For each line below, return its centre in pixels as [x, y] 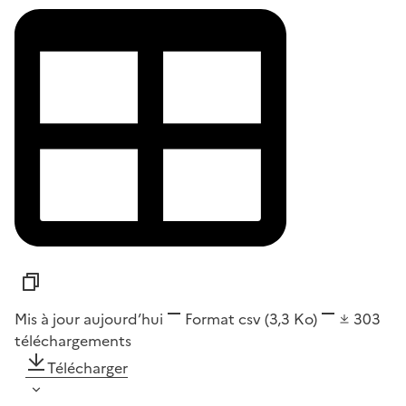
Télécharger [87, 368]
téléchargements [73, 341]
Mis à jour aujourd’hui [89, 319]
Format [210, 319]
